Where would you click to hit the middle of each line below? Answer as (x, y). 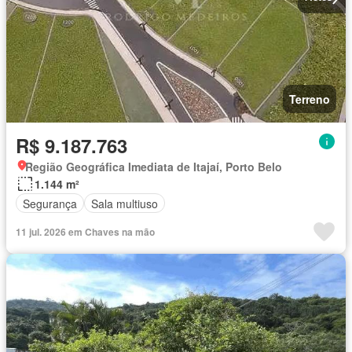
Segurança (50, 203)
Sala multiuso (125, 203)
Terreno (310, 99)
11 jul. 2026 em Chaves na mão (85, 232)
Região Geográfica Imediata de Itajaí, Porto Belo (154, 167)
